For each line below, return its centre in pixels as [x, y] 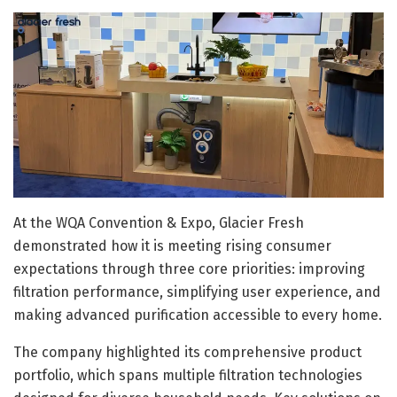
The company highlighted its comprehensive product [187, 352]
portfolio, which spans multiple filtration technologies [188, 375]
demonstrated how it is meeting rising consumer [172, 245]
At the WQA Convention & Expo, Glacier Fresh [159, 222]
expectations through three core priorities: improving [189, 269]
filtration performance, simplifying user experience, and [197, 292]
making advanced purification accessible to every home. [198, 315]
